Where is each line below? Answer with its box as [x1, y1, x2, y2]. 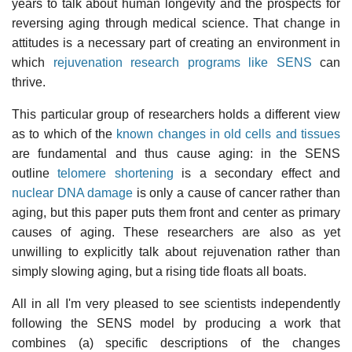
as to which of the [12, 126, 117, 141]
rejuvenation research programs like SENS [53, 55, 312, 69]
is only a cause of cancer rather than [133, 185, 341, 200]
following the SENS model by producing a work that [12, 316, 340, 330]
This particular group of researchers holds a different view [12, 107, 340, 121]
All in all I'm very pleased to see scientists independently [12, 296, 340, 310]
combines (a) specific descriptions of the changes [12, 335, 340, 350]
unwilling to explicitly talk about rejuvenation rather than [12, 244, 340, 258]
